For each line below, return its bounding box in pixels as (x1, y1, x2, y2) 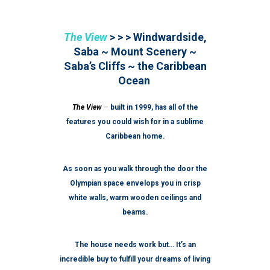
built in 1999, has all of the (110, 103, 198, 111)
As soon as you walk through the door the (63, 165, 207, 173)
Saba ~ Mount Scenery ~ (74, 45, 196, 58)
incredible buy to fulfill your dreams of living (60, 255, 210, 263)
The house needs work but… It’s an (74, 240, 196, 249)
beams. (122, 208, 148, 216)
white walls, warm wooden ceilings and (69, 193, 201, 202)
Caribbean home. (105, 132, 165, 140)
